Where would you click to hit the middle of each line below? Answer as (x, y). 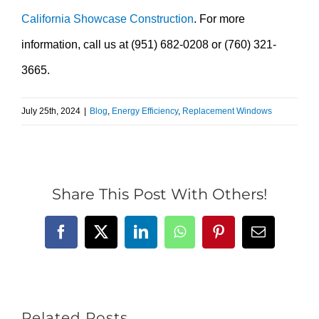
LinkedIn (166, 238)
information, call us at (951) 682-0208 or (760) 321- (149, 44)
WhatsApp (209, 238)
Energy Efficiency (145, 111)
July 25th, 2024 (51, 111)
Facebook (88, 238)
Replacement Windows (227, 111)
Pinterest (243, 238)
